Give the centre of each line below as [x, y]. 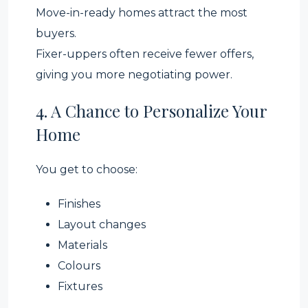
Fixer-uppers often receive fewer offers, [145, 54]
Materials [82, 245]
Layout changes [102, 224]
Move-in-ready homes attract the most [142, 13]
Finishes [79, 204]
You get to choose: [87, 169]
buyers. [56, 33]
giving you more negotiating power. [134, 75]
